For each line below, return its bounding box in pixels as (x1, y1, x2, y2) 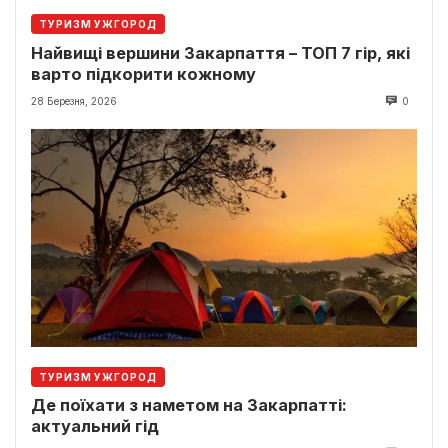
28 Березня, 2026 (31, 94, 117, 107)
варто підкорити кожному (31, 63, 256, 84)
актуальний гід (31, 415, 159, 436)
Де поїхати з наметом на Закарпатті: (31, 394, 347, 415)
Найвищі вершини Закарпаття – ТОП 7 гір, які (31, 42, 410, 63)
